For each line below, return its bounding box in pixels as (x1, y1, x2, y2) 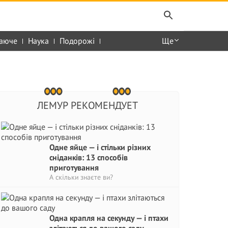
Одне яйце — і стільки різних (49, 142, 151, 152)
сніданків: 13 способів (49, 152, 128, 162)
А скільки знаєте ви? (49, 173, 113, 182)
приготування (49, 162, 99, 173)
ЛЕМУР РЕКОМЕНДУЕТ (37, 99, 138, 112)
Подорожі (60, 36, 95, 46)
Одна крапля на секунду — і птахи (49, 213, 168, 223)
